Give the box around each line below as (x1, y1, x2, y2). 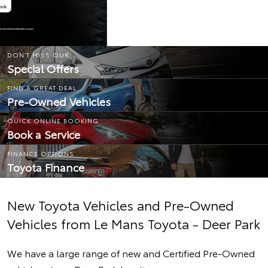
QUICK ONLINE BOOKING (7, 116, 99, 125)
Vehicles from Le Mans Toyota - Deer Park (7, 214, 260, 233)
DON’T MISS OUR (7, 50, 69, 59)
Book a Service (7, 126, 80, 142)
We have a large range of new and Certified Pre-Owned (7, 246, 255, 260)
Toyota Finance (7, 159, 84, 175)
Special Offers (7, 60, 79, 76)
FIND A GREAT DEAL (7, 83, 77, 92)
